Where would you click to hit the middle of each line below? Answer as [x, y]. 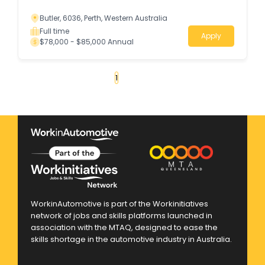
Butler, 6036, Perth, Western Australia [104, 18]
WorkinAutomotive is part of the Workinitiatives [119, 203]
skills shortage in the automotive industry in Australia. [131, 239]
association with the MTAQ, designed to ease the [124, 227]
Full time [54, 31]
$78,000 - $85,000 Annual [87, 42]
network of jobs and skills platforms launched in [121, 215]
